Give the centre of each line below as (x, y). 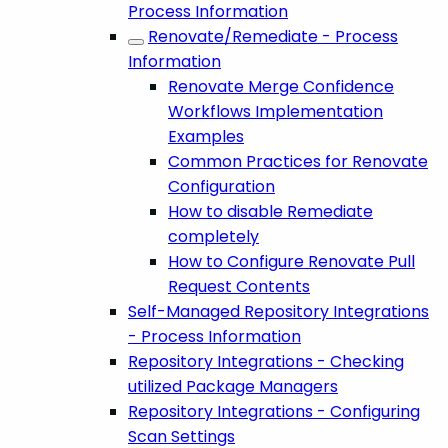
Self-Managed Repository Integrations (278, 311)
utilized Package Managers (233, 386)
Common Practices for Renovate (298, 161)
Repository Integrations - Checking (266, 361)
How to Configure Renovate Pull (291, 261)
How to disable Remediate (270, 211)
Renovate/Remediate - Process (273, 36)
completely (213, 236)
